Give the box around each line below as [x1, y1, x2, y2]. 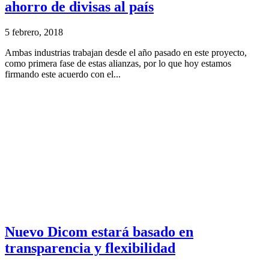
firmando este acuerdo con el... [5, 68, 121, 79]
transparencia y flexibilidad [5, 240, 175, 256]
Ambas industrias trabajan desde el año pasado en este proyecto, [5, 47, 247, 58]
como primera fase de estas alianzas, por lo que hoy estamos [5, 58, 231, 68]
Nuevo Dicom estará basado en [5, 223, 193, 240]
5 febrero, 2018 [5, 26, 63, 37]
